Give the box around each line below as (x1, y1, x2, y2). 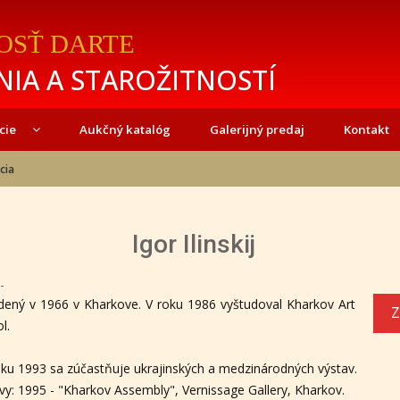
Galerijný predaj (209, 121, 304, 137)
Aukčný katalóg (79, 121, 171, 137)
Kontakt (343, 121, 389, 137)
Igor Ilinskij (131, 229, 255, 259)
